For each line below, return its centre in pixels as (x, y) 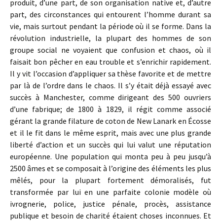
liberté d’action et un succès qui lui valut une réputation (110, 145)
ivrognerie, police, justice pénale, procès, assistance (110, 204)
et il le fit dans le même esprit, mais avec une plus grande (110, 133)
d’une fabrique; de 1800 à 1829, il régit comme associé (110, 109)
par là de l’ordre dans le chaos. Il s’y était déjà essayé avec (110, 85)
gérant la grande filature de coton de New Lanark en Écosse (110, 121)
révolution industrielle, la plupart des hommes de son (110, 38)
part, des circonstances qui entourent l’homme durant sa (110, 14)
